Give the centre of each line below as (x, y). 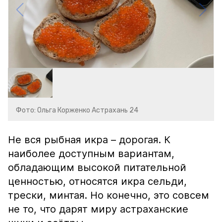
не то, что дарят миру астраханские (98, 209)
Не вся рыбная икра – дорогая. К (89, 140)
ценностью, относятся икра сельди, (97, 181)
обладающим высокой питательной (97, 167)
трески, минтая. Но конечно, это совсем (109, 195)
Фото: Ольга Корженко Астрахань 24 (77, 110)
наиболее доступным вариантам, (91, 154)
